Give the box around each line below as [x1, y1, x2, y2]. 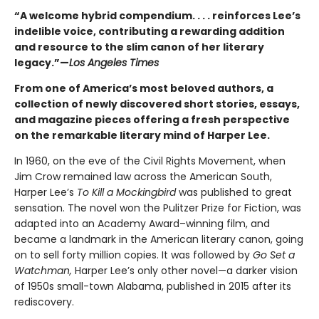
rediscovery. [14, 295, 74, 310]
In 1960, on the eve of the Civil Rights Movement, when [14, 154, 286, 169]
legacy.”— [14, 56, 69, 70]
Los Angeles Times [69, 56, 159, 70]
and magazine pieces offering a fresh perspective [14, 113, 290, 127]
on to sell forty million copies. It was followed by [14, 248, 253, 263]
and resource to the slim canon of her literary [14, 40, 264, 55]
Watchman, [14, 263, 72, 278]
